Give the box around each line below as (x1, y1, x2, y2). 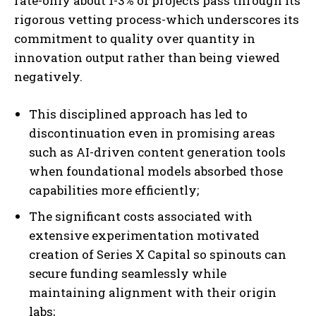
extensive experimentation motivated (29, 227, 260, 244)
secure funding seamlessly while (29, 265, 226, 282)
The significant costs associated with (29, 208, 253, 225)
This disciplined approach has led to (29, 106, 248, 123)
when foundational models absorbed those (29, 163, 283, 180)
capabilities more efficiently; (29, 182, 199, 199)
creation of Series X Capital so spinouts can (29, 246, 286, 263)
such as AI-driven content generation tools (29, 144, 286, 161)
